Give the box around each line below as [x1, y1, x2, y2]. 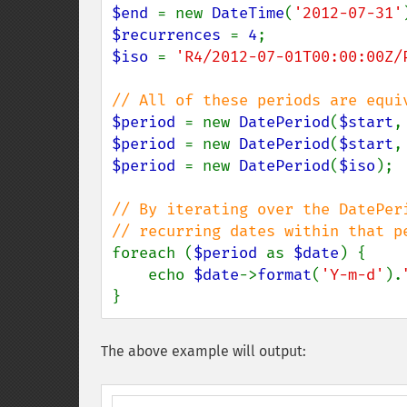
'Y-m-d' [321, 265, 384, 284]
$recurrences [112, 25, 230, 45]
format [257, 265, 312, 284]
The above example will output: [101, 342, 306, 360]
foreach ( [112, 243, 194, 263]
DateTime [212, 4, 284, 23]
